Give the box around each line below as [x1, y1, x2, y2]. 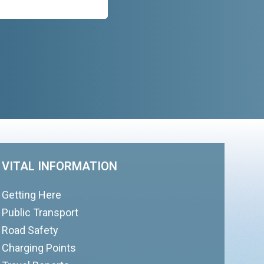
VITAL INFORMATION [1, 159, 117, 173]
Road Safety [1, 224, 58, 236]
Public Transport [1, 206, 78, 219]
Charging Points [1, 242, 76, 254]
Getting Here [1, 189, 61, 201]
